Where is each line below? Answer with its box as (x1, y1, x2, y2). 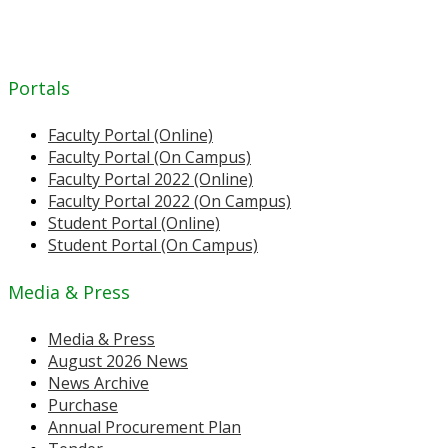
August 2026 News (48, 350, 188, 373)
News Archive (48, 372, 149, 395)
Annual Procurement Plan (48, 416, 241, 439)
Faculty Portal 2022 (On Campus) (48, 190, 291, 213)
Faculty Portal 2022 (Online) (48, 168, 253, 191)
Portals (8, 76, 70, 101)
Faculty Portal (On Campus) (48, 146, 251, 169)
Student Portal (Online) (48, 212, 220, 235)
